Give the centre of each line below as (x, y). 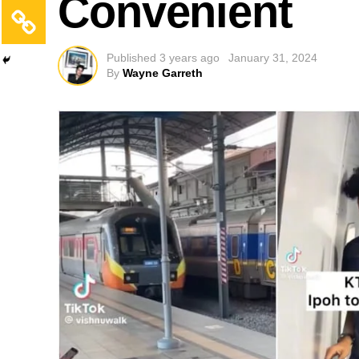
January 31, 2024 (273, 58)
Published (131, 58)
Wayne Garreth (163, 73)
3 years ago (190, 58)
